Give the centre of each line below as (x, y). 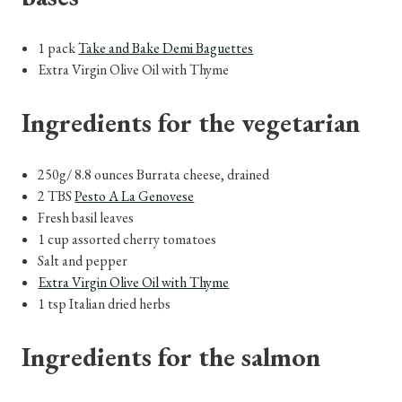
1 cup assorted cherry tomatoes (127, 239)
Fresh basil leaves (86, 217)
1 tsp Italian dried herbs (105, 303)
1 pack (58, 48)
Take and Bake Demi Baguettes (166, 48)
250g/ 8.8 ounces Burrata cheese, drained (154, 174)
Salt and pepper (83, 260)
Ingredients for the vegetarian (191, 122)
